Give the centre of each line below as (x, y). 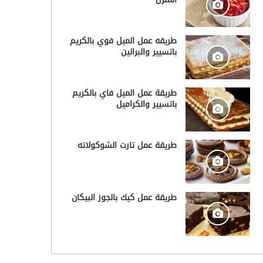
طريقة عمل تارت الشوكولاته (127, 145)
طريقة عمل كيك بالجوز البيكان (124, 197)
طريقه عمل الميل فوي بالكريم (123, 41)
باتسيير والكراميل (146, 104)
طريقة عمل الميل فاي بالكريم (124, 93)
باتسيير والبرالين (149, 52)
